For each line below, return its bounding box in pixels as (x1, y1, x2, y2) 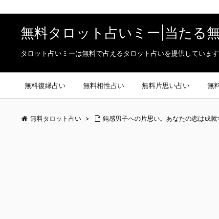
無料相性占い (83, 81, 124, 89)
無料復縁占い (24, 81, 66, 89)
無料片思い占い (142, 81, 190, 89)
